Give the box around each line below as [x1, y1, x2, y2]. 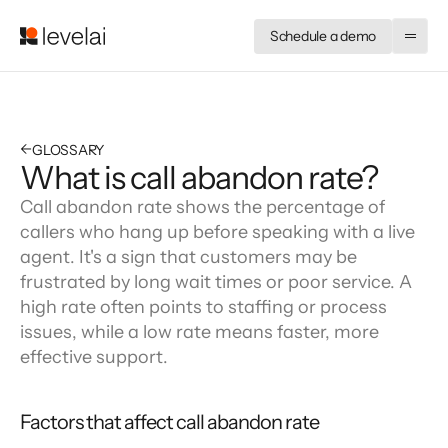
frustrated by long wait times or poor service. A [20, 271, 412, 293]
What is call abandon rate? [20, 158, 378, 197]
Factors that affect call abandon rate [20, 410, 319, 434]
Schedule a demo [269, 26, 376, 45]
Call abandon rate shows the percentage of [20, 196, 385, 218]
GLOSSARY [32, 140, 104, 159]
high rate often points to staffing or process [20, 296, 387, 318]
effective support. [20, 346, 168, 368]
